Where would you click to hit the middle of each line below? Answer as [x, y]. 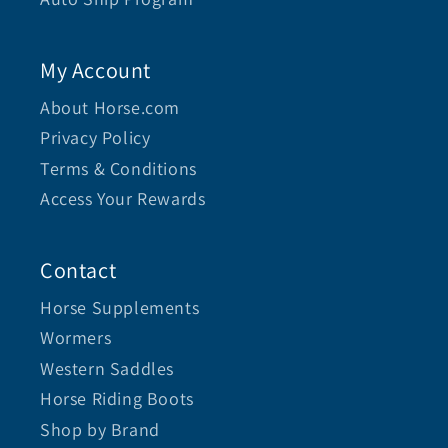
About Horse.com [110, 107]
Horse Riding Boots [117, 399]
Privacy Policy [95, 138]
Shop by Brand [100, 429]
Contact [78, 269]
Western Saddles [107, 368]
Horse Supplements [120, 307]
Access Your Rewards [123, 199]
